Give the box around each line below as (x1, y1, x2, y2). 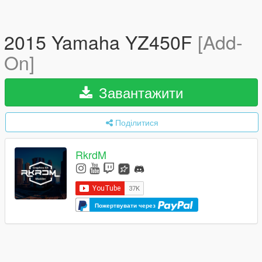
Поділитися (115, 116, 158, 128)
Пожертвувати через (95, 201, 157, 209)
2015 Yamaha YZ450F (4, 28, 198, 55)
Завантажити (95, 82, 183, 102)
